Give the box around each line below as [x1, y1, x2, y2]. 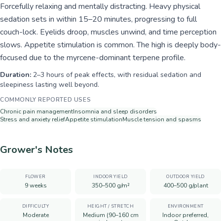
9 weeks [24, 182, 47, 189]
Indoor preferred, [162, 211, 209, 219]
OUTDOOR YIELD [166, 174, 205, 180]
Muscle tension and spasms [122, 115, 201, 123]
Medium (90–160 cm [82, 211, 139, 219]
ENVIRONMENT [167, 203, 204, 209]
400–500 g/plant [163, 182, 208, 189]
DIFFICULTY [22, 203, 49, 209]
